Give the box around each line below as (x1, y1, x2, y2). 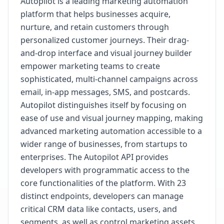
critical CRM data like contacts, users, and (20, 203, 177, 214)
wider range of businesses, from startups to (20, 138, 187, 149)
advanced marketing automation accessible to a (20, 125, 202, 136)
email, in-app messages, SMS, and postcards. (20, 86, 190, 97)
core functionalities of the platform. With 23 (20, 177, 186, 188)
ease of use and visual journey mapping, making (20, 112, 203, 123)
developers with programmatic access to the (20, 164, 189, 175)
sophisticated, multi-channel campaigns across (20, 73, 198, 84)
